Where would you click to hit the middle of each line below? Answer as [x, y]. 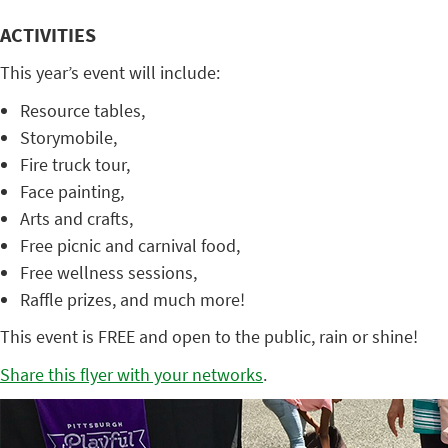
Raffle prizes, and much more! [132, 299]
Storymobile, [68, 137]
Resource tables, [82, 110]
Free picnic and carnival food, [130, 245]
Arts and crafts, [76, 218]
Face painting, [72, 191]
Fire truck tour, [75, 164]
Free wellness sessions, [108, 272]
